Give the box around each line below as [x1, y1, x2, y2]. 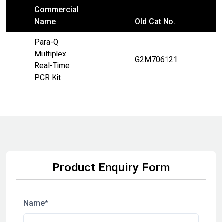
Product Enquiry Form [52, 160, 170, 174]
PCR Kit [34, 72, 61, 82]
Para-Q [34, 37, 58, 47]
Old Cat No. [135, 16, 175, 26]
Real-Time [34, 60, 70, 70]
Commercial [34, 4, 79, 14]
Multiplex [34, 49, 66, 58]
